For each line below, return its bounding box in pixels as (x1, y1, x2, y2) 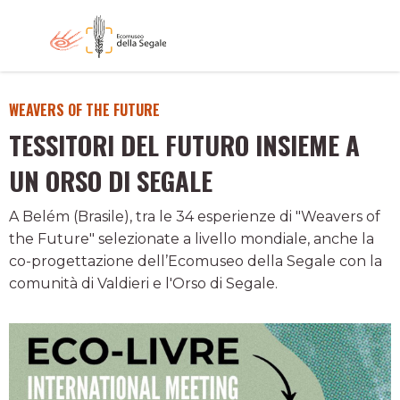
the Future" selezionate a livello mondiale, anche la (9, 230, 374, 247)
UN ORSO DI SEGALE (9, 162, 212, 199)
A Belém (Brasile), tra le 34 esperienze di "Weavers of (9, 208, 380, 225)
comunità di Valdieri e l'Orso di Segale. (9, 275, 278, 292)
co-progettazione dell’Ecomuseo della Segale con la (9, 253, 382, 270)
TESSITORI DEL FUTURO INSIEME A (9, 126, 360, 163)
